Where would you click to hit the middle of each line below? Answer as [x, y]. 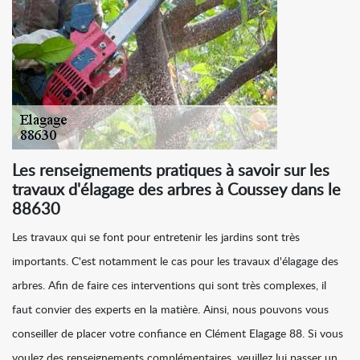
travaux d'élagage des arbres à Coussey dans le [176, 191]
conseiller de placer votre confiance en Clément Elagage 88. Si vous [178, 335]
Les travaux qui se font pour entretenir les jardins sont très [156, 238]
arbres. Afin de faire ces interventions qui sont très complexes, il [169, 286]
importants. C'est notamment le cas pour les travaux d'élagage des [175, 262]
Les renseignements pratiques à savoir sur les [171, 172]
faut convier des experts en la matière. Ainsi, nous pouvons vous [170, 311]
